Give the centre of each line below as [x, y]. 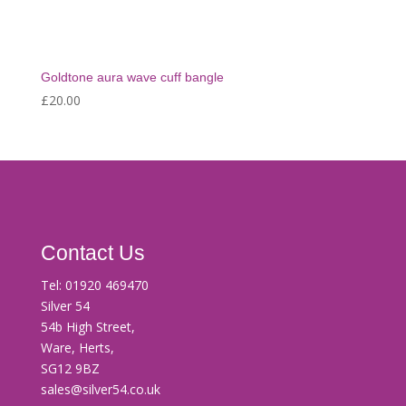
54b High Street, [87, 326]
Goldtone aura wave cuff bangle [132, 77]
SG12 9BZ [70, 368]
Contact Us [92, 253]
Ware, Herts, [77, 347]
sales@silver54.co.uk [100, 389]
